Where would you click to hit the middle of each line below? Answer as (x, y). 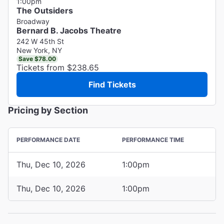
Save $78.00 (37, 58)
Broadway (33, 21)
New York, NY (39, 50)
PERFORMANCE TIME (153, 139)
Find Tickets (112, 84)
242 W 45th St (40, 41)
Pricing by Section (48, 110)
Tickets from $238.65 (58, 67)
